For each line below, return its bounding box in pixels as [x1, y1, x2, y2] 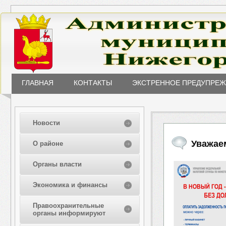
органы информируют [32, 209, 105, 217]
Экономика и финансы [32, 181, 107, 189]
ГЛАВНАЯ [22, 79, 53, 87]
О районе [32, 140, 63, 147]
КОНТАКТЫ [74, 79, 112, 87]
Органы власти [32, 160, 82, 168]
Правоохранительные [32, 202, 104, 209]
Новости [32, 119, 60, 127]
